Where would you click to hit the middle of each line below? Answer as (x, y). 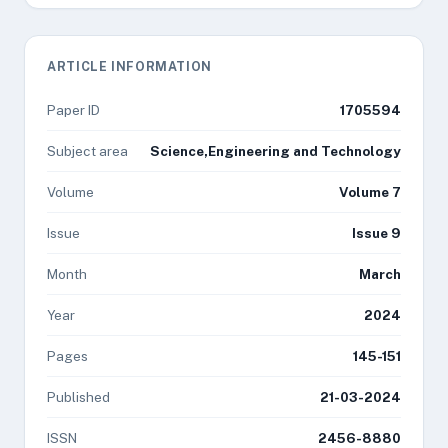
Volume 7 (370, 192)
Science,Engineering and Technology (275, 151)
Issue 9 (376, 233)
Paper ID (73, 110)
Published (78, 397)
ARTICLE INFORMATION (129, 66)
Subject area (87, 151)
